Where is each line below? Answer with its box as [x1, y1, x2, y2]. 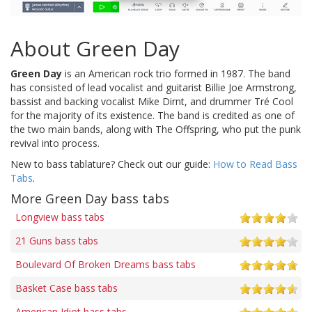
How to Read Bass [213, 157, 297, 171]
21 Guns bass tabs [15, 233, 98, 247]
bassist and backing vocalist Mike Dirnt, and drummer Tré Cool [10, 94, 293, 108]
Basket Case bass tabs [15, 281, 118, 295]
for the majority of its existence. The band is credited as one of [10, 108, 295, 122]
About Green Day [10, 33, 180, 63]
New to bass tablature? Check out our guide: [10, 157, 213, 171]
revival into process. [10, 136, 100, 150]
